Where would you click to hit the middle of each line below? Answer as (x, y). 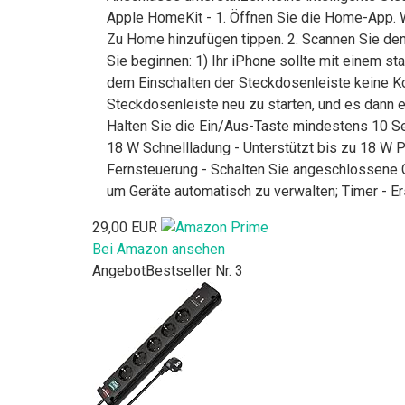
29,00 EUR (125, 227)
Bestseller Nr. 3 (194, 271)
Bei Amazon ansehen (159, 250)
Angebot (119, 271)
